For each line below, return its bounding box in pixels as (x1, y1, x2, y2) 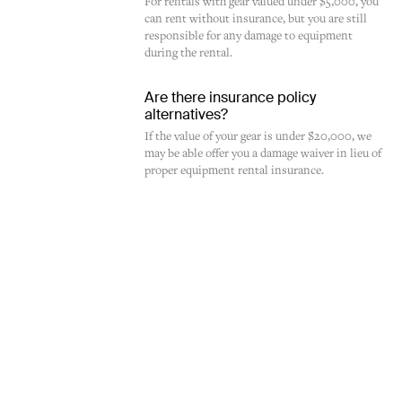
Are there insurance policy (144, 88, 317, 107)
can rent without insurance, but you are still (144, 12, 368, 27)
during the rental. (144, 46, 233, 61)
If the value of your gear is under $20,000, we (144, 129, 372, 144)
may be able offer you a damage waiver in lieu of (144, 146, 382, 162)
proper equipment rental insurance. (144, 163, 325, 179)
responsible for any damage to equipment (144, 29, 354, 44)
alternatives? (144, 105, 229, 124)
